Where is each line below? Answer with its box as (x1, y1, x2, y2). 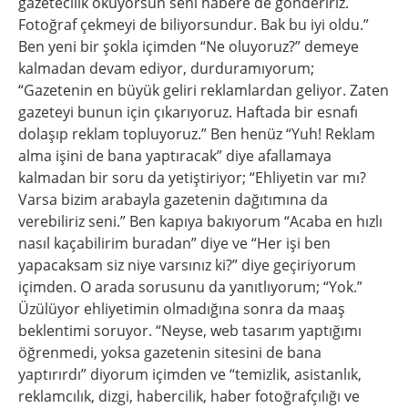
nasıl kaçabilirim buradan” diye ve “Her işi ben (18, 233, 331, 253)
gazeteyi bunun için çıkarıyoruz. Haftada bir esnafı (18, 102, 358, 122)
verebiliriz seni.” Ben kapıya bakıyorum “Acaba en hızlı (18, 211, 382, 231)
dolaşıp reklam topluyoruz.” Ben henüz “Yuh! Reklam (18, 124, 375, 144)
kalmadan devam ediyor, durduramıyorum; (18, 58, 314, 78)
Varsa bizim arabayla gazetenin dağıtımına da (18, 189, 328, 209)
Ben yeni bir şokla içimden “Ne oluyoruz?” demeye (18, 36, 359, 56)
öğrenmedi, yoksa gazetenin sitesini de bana (18, 342, 321, 362)
